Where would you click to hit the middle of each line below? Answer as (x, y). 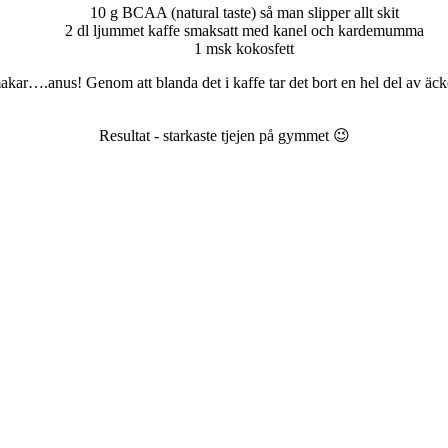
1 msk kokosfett (244, 48)
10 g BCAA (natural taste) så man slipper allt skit (244, 12)
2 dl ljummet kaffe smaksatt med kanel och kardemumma (244, 30)
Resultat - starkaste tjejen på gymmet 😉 (224, 135)
